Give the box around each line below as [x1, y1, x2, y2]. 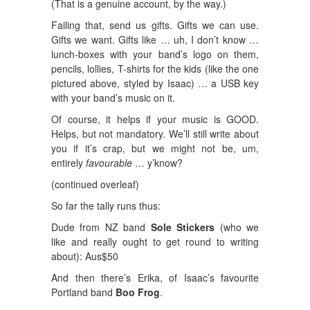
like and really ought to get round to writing [51, 234, 259, 248]
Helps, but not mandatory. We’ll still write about [51, 126, 259, 140]
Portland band [51, 284, 116, 299]
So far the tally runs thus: [51, 198, 161, 212]
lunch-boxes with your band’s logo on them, [51, 46, 259, 61]
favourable [86, 155, 132, 170]
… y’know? [132, 155, 183, 170]
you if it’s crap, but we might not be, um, [51, 140, 259, 155]
